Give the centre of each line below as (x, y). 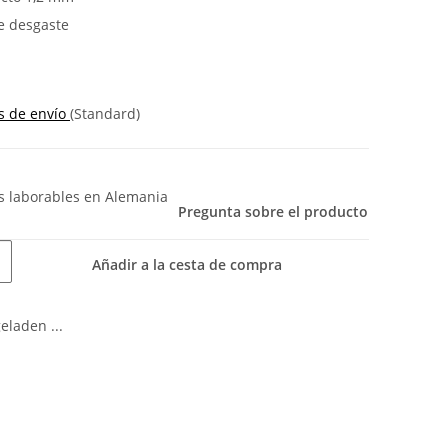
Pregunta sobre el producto (273, 211)
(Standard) (105, 113)
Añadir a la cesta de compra (188, 265)
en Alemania (126, 196)
